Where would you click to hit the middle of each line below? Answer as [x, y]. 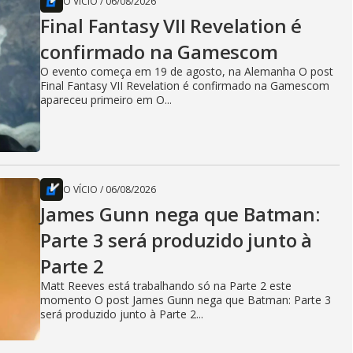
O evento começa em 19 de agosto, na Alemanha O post [187, 72]
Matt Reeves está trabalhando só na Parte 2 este [166, 286]
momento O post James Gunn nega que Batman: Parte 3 [186, 300]
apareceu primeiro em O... [106, 100]
